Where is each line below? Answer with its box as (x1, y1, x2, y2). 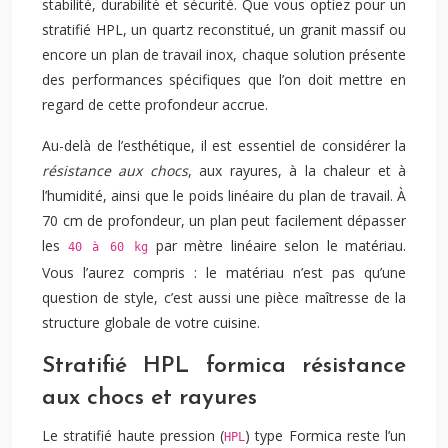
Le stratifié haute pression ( (42, 426, 224, 445)
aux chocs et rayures (42, 387, 257, 410)
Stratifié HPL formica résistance (42, 355, 406, 378)
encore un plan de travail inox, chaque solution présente (42, 45, 406, 64)
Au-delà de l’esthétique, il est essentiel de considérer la (42, 136, 406, 155)
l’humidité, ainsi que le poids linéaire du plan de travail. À (42, 186, 406, 205)
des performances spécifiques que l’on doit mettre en (42, 70, 406, 89)
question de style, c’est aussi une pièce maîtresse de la (42, 288, 406, 307)
